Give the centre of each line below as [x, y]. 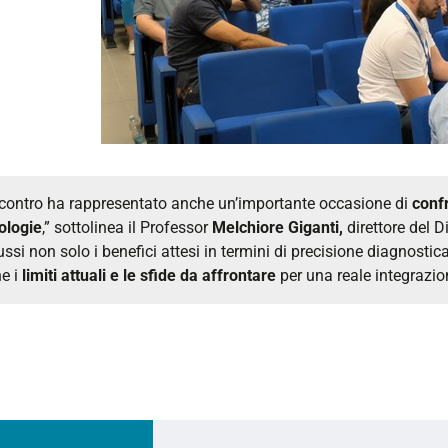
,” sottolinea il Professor [127, 227]
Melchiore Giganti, [277, 227]
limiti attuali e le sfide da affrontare [149, 275]
